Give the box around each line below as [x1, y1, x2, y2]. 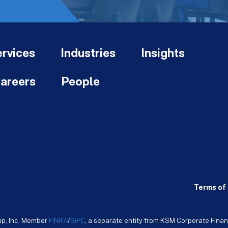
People [61, 76, 100, 89]
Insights [141, 48, 185, 61]
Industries [61, 48, 116, 61]
